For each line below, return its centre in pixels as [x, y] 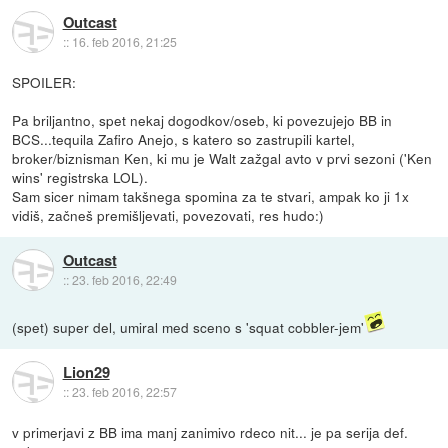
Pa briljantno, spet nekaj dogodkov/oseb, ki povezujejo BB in [202, 119]
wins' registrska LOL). [80, 176]
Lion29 [86, 372]
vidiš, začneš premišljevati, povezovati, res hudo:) [168, 214]
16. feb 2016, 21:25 [124, 42]
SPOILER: [44, 81]
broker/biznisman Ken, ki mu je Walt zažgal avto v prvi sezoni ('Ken [222, 157]
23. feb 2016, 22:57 [124, 392]
